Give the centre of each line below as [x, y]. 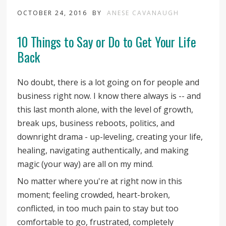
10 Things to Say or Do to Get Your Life [107, 41]
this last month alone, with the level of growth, [105, 109]
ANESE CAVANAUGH [143, 13]
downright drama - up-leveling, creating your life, [110, 136]
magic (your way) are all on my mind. [86, 164]
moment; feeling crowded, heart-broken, [94, 194]
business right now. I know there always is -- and [109, 96]
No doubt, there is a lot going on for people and [108, 82]
